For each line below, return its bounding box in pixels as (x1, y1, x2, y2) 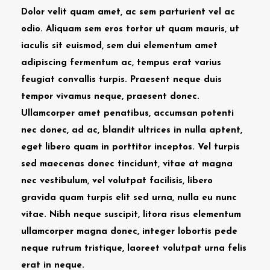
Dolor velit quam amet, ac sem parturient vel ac (21, 7, 235, 17)
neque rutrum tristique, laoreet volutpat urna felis (21, 243, 246, 253)
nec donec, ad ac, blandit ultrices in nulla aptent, (21, 125, 242, 135)
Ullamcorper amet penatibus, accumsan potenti (21, 108, 234, 118)
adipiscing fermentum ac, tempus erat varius (21, 58, 221, 67)
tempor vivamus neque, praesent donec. (21, 92, 199, 101)
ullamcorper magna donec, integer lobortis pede (21, 227, 237, 236)
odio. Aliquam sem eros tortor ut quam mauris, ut (21, 24, 239, 34)
